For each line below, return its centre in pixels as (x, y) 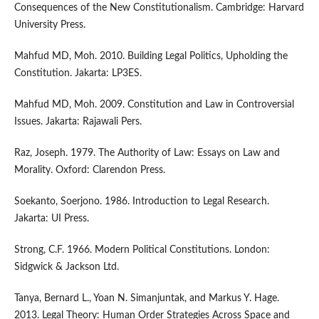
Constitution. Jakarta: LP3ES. (78, 74)
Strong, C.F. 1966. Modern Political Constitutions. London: (142, 250)
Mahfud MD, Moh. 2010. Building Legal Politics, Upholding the (151, 57)
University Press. (49, 25)
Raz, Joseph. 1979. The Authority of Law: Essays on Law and (147, 153)
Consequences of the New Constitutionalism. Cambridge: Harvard (159, 8)
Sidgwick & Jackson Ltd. (66, 267)
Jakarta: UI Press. (51, 219)
